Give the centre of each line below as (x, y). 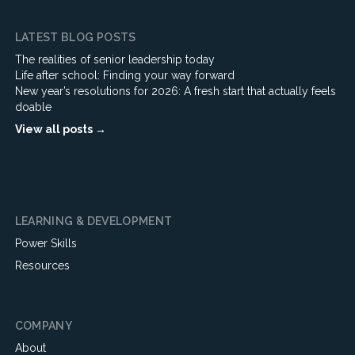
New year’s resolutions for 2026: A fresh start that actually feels (175, 91)
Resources (42, 265)
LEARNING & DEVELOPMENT (94, 221)
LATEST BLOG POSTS (75, 37)
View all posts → (60, 129)
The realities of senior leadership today (115, 59)
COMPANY (44, 326)
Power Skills (46, 243)
